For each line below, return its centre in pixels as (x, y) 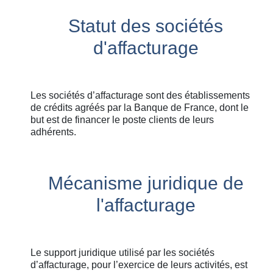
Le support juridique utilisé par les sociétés (122, 253)
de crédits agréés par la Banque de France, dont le (140, 108)
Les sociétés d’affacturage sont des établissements (140, 95)
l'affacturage (146, 205)
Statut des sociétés (146, 26)
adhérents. (53, 132)
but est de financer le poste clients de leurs (122, 120)
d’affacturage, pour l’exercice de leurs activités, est (139, 265)
